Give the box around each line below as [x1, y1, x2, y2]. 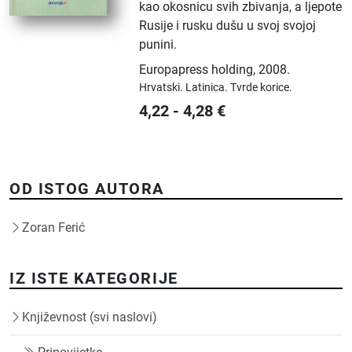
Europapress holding [139, 61, 254, 77]
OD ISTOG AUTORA [9, 178, 164, 198]
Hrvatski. [139, 80, 186, 93]
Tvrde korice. [230, 80, 293, 93]
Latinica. [185, 80, 231, 93]
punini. [139, 36, 178, 52]
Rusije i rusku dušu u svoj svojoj [139, 17, 317, 33]
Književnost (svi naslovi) [22, 309, 157, 324]
